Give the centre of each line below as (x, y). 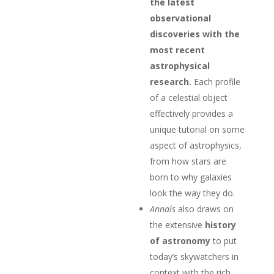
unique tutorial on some (198, 129)
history (221, 224)
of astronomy (180, 240)
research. (171, 81)
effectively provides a (192, 113)
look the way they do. (193, 193)
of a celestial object (189, 97)
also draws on (205, 209)
